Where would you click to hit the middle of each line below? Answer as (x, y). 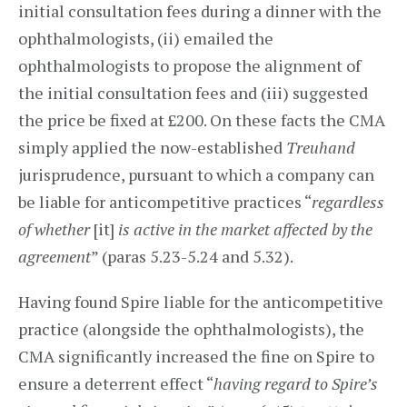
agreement (55, 256)
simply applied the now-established (152, 147)
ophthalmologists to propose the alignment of (189, 65)
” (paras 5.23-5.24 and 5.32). (192, 256)
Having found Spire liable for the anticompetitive (201, 302)
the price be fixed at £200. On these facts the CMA (202, 120)
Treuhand (321, 147)
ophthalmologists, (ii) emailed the (146, 38)
